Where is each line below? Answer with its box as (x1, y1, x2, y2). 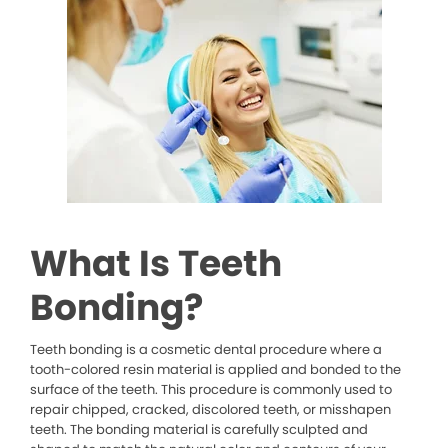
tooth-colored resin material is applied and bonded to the (30, 359, 401, 379)
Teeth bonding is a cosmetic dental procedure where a (30, 339, 382, 359)
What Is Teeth (30, 237, 282, 289)
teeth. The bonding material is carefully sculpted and (30, 419, 368, 439)
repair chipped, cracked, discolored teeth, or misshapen (30, 399, 391, 419)
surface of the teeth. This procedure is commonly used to (30, 379, 392, 399)
